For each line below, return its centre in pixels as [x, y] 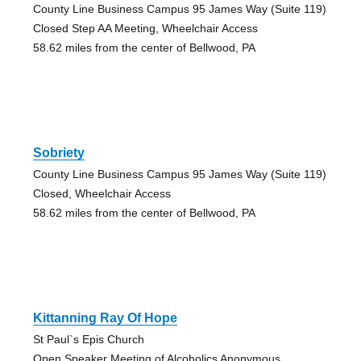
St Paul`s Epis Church [88, 340]
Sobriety [58, 153]
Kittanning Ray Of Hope [105, 318]
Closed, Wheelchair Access [102, 194]
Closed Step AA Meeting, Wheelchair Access [145, 29]
